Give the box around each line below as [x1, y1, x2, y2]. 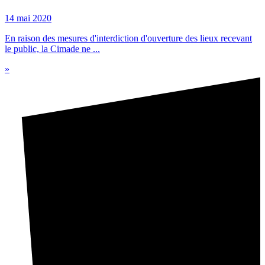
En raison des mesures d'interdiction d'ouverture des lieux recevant [5, 33, 252, 44]
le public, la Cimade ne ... [5, 44, 100, 54]
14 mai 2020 [5, 13, 51, 24]
